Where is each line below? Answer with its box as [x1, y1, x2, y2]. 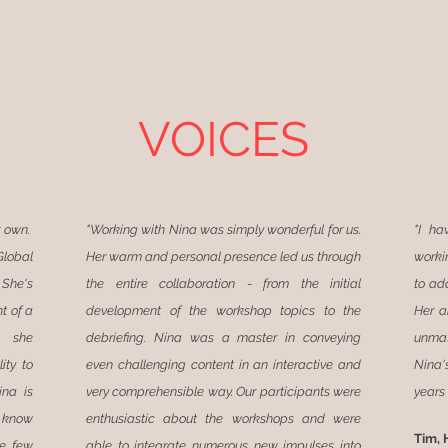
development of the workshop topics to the [86, 303, 361, 318]
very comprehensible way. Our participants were [86, 384, 361, 399]
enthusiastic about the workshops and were [86, 411, 361, 426]
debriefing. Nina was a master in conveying [86, 330, 361, 345]
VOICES [138, 111, 309, 167]
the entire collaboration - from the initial [86, 276, 361, 291]
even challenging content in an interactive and [86, 357, 361, 372]
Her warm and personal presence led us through [86, 249, 361, 264]
